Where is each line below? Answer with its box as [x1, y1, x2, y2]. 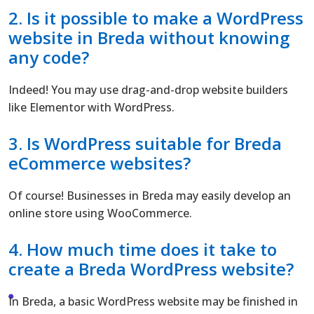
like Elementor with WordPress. [8, 99, 175, 115]
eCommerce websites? [8, 151, 191, 175]
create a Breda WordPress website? [8, 257, 294, 280]
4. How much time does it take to [8, 237, 277, 261]
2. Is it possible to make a [8, 6, 217, 29]
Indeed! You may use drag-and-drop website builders [8, 81, 288, 97]
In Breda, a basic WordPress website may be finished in [8, 293, 298, 309]
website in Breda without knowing [8, 25, 289, 49]
